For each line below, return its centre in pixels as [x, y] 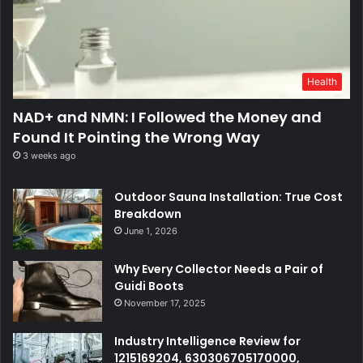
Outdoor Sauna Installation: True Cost [228, 196]
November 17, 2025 [165, 303]
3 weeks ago [49, 155]
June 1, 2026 [151, 231]
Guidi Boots [149, 286]
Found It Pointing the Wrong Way [137, 137]
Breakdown [148, 214]
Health [322, 81]
